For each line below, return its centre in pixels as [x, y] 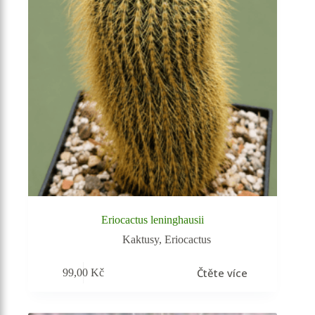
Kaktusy [141, 240]
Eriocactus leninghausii [153, 220]
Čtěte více [222, 272]
